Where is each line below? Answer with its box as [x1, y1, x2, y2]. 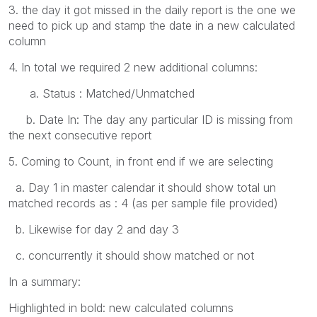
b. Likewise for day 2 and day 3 [8, 221, 179, 236]
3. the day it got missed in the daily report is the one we [8, 2, 296, 17]
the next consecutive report [8, 127, 151, 142]
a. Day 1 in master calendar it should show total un [8, 180, 276, 195]
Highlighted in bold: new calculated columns [8, 300, 234, 315]
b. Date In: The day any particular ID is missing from [8, 112, 293, 127]
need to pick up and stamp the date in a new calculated [8, 18, 295, 33]
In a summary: [8, 274, 81, 289]
